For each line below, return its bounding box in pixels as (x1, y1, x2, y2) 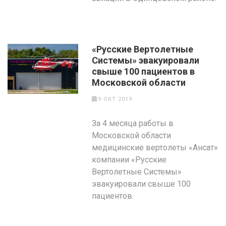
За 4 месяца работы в (92, 119, 174, 128)
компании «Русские (92, 155, 167, 164)
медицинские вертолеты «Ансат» (92, 143, 218, 152)
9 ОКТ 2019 (97, 96, 132, 102)
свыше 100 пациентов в (92, 66, 195, 77)
